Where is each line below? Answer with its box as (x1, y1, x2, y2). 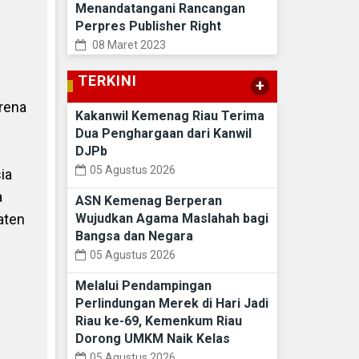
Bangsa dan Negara (75, 228, 193, 244)
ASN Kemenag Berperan (75, 193, 222, 209)
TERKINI (77, 72, 137, 90)
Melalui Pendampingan (75, 278, 212, 294)
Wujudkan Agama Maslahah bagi (75, 211, 268, 227)
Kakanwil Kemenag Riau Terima (75, 108, 264, 124)
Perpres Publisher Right (75, 18, 221, 34)
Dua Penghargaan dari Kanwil (75, 126, 252, 142)
